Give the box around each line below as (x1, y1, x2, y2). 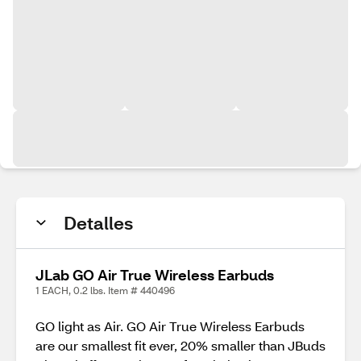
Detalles (64, 211, 133, 234)
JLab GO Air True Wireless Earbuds (35, 265, 274, 284)
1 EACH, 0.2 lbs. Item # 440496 (35, 284, 175, 297)
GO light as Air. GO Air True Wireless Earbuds (35, 317, 305, 334)
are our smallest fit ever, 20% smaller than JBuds (35, 337, 326, 354)
